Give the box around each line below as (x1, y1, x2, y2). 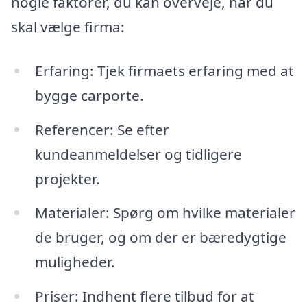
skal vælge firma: (11, 16, 125, 36)
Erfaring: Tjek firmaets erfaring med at (34, 60, 294, 80)
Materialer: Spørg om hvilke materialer (34, 203, 295, 223)
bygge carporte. (34, 85, 144, 105)
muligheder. (34, 252, 115, 272)
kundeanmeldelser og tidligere (34, 144, 242, 164)
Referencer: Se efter (34, 119, 169, 139)
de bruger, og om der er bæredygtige (34, 228, 286, 247)
